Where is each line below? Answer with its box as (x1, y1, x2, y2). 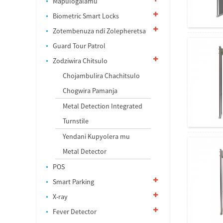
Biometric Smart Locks (53, 11, 119, 20)
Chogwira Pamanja (63, 86, 117, 95)
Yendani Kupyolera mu (63, 132, 130, 141)
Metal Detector (63, 147, 107, 156)
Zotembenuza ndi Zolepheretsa (53, 26, 146, 35)
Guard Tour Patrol (53, 41, 106, 50)
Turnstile (63, 116, 89, 125)
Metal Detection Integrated (63, 102, 142, 111)
